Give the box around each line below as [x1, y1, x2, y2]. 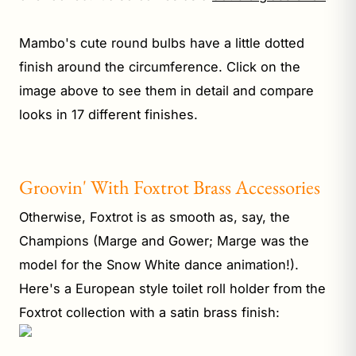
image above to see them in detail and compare [19, 82, 314, 99]
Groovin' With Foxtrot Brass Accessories [19, 173, 320, 199]
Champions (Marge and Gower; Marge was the [19, 232, 309, 249]
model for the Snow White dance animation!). [19, 256, 299, 273]
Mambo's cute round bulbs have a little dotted [19, 34, 304, 51]
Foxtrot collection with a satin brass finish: [19, 304, 280, 320]
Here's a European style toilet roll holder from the [19, 280, 326, 296]
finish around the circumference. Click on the [19, 58, 300, 75]
